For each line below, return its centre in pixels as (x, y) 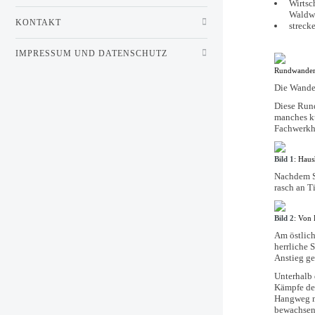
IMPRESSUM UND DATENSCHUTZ (91, 53)
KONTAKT (38, 22)
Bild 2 (284, 218)
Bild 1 (284, 159)
